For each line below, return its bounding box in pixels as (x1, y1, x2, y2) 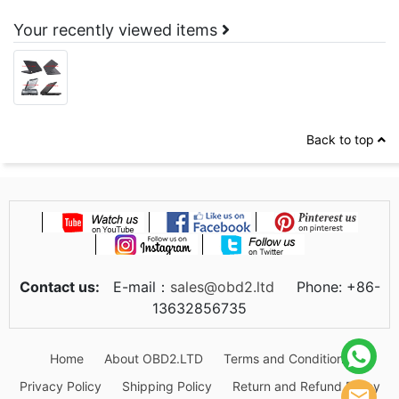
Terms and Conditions (223, 350, 350, 366)
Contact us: (19, 277, 100, 296)
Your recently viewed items (13, 20, 222, 40)
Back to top (306, 131, 378, 147)
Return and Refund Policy (232, 378, 380, 394)
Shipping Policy (121, 378, 212, 394)
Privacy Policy (19, 378, 102, 394)
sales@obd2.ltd (169, 277, 274, 296)
